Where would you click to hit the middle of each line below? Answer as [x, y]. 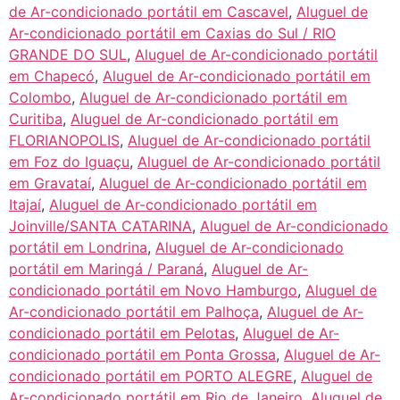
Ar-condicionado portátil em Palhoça [134, 311]
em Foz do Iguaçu [69, 161]
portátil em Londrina [78, 247]
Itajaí [25, 204]
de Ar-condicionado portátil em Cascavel [149, 11]
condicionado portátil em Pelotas [122, 333]
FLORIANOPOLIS [64, 140]
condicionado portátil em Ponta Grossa [142, 354]
